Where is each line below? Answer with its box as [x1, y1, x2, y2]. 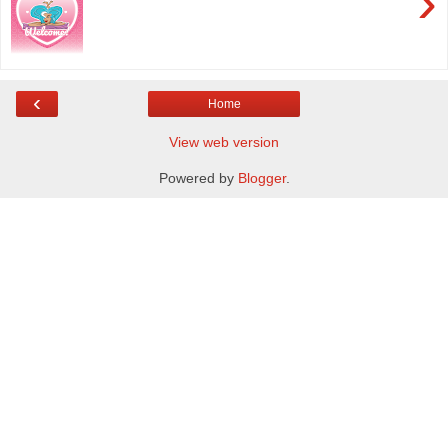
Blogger [237, 170, 286, 186]
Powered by [158, 170, 238, 186]
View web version [169, 134, 279, 150]
